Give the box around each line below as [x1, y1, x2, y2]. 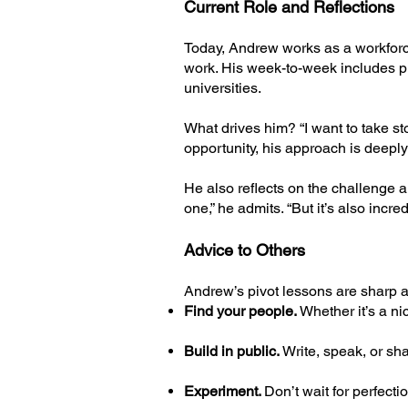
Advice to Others [184, 240, 305, 260]
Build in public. [184, 342, 282, 360]
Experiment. [184, 382, 264, 400]
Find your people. [184, 302, 297, 320]
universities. [184, 79, 261, 97]
